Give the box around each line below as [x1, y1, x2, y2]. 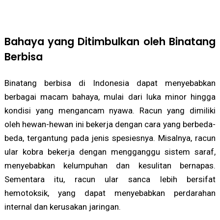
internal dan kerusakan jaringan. [4, 202, 121, 212]
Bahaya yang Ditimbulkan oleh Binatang [4, 34, 216, 49]
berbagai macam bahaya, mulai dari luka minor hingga [4, 92, 216, 102]
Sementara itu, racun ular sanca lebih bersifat [4, 174, 216, 185]
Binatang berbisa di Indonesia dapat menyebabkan [4, 78, 216, 88]
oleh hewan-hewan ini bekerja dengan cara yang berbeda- [4, 119, 216, 130]
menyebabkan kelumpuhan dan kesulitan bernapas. [4, 161, 216, 171]
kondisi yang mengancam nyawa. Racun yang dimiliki [4, 106, 216, 116]
